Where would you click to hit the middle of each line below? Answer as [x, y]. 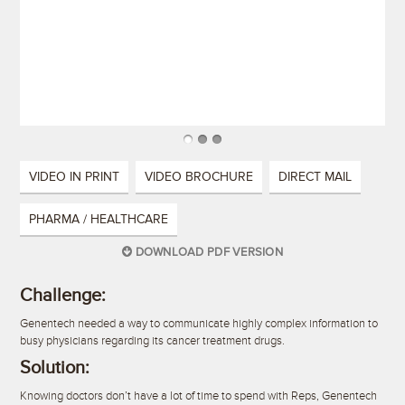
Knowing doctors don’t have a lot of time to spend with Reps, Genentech [198, 396]
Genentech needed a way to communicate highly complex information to [198, 324]
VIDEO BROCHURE [198, 177]
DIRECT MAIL [315, 177]
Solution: [54, 367]
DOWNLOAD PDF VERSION [207, 253]
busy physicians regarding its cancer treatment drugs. [152, 341]
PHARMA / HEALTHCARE [98, 220]
